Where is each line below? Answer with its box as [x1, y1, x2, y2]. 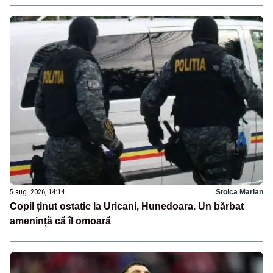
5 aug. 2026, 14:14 [10, 187, 65, 196]
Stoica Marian [216, 187, 263, 196]
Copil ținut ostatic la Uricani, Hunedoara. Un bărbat [10, 200, 244, 211]
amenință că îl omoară [10, 215, 111, 226]
